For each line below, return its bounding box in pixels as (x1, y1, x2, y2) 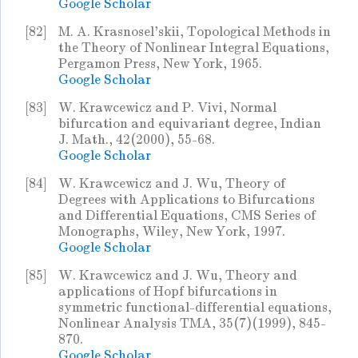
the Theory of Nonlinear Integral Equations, (58, 40, 329, 56)
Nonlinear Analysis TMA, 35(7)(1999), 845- (58, 316, 326, 332)
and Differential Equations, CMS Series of (58, 208, 316, 224)
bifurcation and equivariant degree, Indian (58, 116, 321, 132)
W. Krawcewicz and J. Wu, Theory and (58, 268, 297, 284)
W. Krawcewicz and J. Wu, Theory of (58, 176, 285, 192)
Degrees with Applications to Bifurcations (58, 192, 315, 208)
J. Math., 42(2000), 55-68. (58, 132, 215, 148)
